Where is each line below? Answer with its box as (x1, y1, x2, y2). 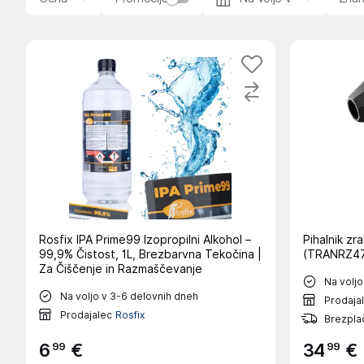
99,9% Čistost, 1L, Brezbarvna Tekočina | (39, 248, 262, 261)
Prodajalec (60, 308, 112, 321)
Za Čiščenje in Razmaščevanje (39, 262, 202, 275)
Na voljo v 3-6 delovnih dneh (60, 289, 198, 302)
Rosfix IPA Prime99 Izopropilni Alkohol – (39, 233, 251, 246)
